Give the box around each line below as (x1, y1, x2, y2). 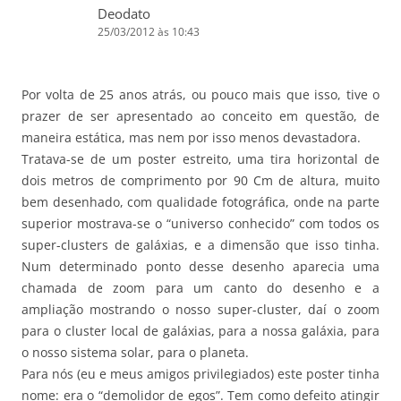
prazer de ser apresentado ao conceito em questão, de (21, 107, 380, 124)
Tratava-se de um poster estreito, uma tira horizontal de (21, 149, 380, 167)
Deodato (98, 4, 150, 22)
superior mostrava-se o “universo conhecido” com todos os (21, 214, 380, 232)
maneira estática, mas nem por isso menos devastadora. (21, 128, 361, 146)
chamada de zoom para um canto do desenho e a (21, 278, 380, 296)
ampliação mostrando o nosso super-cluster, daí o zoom (21, 300, 380, 318)
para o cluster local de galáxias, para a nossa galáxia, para (21, 321, 380, 339)
